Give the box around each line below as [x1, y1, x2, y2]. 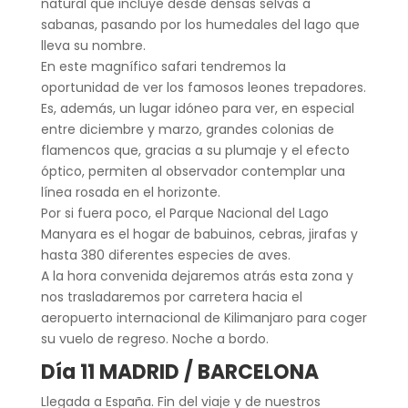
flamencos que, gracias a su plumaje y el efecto [40, 140, 350, 159]
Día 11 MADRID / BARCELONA [40, 357, 319, 386]
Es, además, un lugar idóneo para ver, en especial [40, 98, 354, 117]
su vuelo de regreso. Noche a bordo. [40, 329, 269, 348]
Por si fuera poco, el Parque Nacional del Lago [40, 203, 329, 222]
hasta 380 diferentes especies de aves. [40, 245, 291, 264]
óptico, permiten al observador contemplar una [40, 161, 345, 180]
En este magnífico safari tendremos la [40, 56, 286, 76]
